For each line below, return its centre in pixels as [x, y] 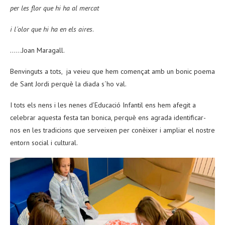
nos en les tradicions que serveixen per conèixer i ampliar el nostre [113, 130]
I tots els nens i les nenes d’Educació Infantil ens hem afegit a [103, 105]
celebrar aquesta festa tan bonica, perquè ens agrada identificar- [108, 118]
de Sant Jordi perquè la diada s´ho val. [68, 84]
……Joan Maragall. [37, 50]
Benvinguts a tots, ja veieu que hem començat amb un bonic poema [113, 72]
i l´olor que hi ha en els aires [51, 29]
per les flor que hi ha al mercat [54, 8]
